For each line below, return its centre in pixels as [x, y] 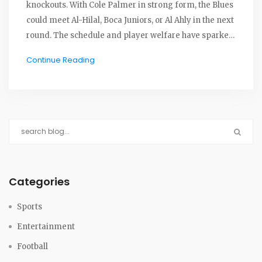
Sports [30, 207]
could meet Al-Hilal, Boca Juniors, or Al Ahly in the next [130, 20]
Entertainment [46, 227]
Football [32, 247]
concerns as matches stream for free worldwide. [120, 51]
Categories [39, 182]
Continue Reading [61, 60]
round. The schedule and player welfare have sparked [130, 36]
